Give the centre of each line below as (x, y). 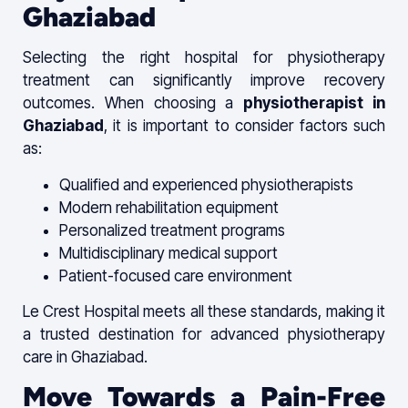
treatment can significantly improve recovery (204, 81)
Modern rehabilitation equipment (169, 207)
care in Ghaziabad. (85, 357)
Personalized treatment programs (172, 230)
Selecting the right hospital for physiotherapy (204, 58)
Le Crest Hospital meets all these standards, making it (204, 311)
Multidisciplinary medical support (168, 253)
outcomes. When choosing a (133, 103)
